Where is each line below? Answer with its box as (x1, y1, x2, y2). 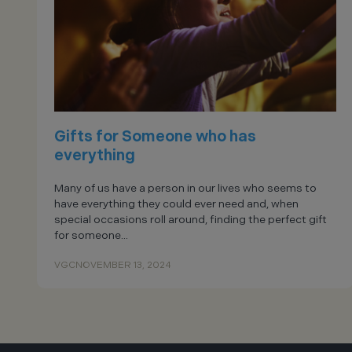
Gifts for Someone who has (54, 127, 256, 146)
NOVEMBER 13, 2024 (75, 259, 171, 271)
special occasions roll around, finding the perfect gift (54, 213, 327, 226)
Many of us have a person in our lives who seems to (54, 181, 317, 195)
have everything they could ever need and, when (54, 197, 299, 211)
